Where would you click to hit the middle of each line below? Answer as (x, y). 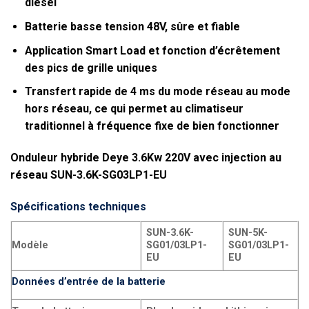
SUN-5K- (248, 232)
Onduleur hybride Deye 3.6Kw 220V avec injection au (146, 157)
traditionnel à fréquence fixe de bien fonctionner (152, 126)
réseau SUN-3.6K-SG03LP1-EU (89, 175)
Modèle (30, 245)
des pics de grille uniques (91, 68)
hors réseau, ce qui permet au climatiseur (134, 109)
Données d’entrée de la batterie (89, 281)
